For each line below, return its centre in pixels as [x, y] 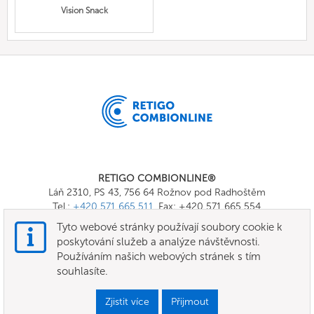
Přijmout [190, 302]
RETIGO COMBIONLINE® [157, 178]
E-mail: [105, 220]
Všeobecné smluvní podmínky [157, 291]
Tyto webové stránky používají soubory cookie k [170, 227]
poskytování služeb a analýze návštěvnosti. [158, 242]
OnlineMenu [157, 267]
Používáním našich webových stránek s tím [159, 257]
